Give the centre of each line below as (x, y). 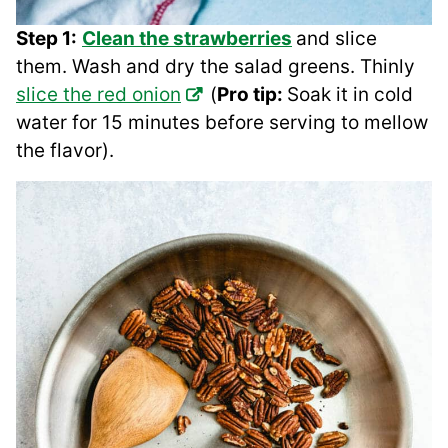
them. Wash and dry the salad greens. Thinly (215, 67)
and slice (336, 39)
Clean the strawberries (187, 39)
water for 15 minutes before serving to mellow (222, 123)
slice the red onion (98, 95)
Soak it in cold (350, 95)
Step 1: (46, 39)
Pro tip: (252, 95)
